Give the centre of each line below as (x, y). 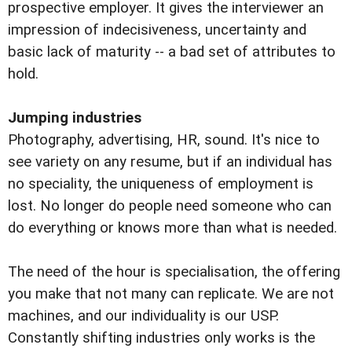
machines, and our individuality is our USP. (143, 316)
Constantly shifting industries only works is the (161, 338)
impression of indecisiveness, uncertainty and (157, 30)
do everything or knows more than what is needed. (172, 228)
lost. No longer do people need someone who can (170, 206)
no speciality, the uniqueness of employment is (161, 184)
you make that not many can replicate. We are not (171, 294)
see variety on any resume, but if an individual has (170, 162)
